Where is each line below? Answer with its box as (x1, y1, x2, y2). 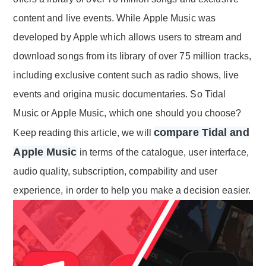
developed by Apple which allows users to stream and (13, 32, 242, 43)
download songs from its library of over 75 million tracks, (13, 51, 252, 62)
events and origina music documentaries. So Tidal (13, 89, 226, 100)
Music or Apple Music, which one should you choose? (13, 108, 242, 119)
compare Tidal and (153, 126, 249, 139)
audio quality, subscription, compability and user (13, 166, 218, 177)
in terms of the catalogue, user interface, (77, 147, 249, 158)
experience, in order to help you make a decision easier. (13, 185, 251, 196)
